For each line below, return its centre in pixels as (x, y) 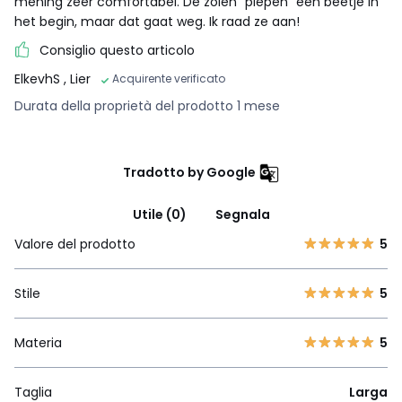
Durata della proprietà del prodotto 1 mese (147, 106)
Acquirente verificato (169, 79)
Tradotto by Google (189, 173)
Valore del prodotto (75, 245)
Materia (38, 343)
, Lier (77, 79)
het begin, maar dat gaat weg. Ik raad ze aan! (157, 22)
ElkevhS (39, 79)
